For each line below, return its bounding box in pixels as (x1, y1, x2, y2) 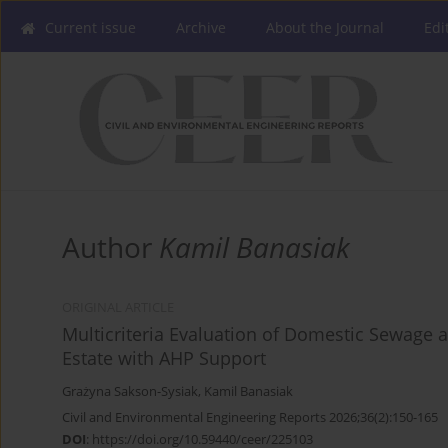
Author (62, 228, 159, 267)
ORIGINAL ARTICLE (62, 299, 174, 317)
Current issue (45, 18, 136, 37)
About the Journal (266, 18, 384, 37)
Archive (176, 18, 226, 37)
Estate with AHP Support (62, 346, 266, 371)
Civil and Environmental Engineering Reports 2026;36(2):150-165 (62, 408, 438, 427)
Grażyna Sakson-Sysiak (62, 383, 198, 401)
